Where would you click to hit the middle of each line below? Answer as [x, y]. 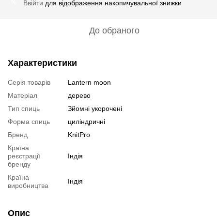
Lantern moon [89, 82]
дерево [79, 95]
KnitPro [79, 134]
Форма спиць [29, 121]
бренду [19, 164]
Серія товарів [29, 82]
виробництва [28, 185]
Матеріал [23, 95]
